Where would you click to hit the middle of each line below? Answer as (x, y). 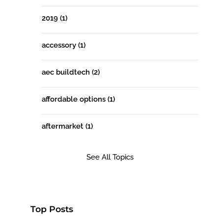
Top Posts (52, 209)
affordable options (74, 99)
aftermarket (63, 126)
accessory (60, 45)
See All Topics (110, 157)
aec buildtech (67, 72)
